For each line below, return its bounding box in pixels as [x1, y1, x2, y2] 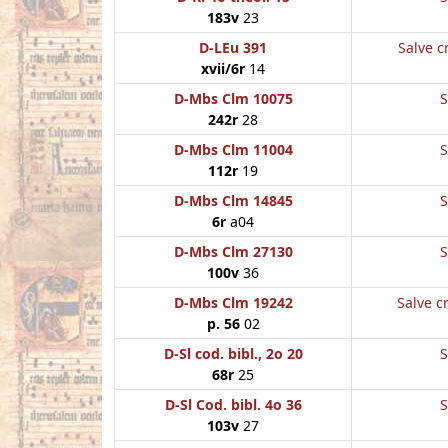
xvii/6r [201, 58, 245, 78]
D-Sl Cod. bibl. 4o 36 [164, 394, 302, 414]
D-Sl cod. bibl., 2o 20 [163, 343, 303, 363]
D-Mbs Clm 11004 [173, 139, 293, 159]
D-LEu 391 [199, 37, 267, 57]
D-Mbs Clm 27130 [173, 241, 293, 261]
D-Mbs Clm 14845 [173, 190, 293, 210]
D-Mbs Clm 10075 [173, 88, 293, 108]
